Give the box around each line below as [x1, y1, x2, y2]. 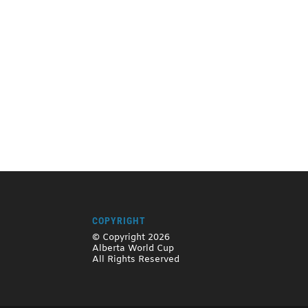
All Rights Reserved [92, 253, 180, 265]
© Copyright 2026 [92, 231, 170, 243]
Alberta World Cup [92, 242, 175, 254]
